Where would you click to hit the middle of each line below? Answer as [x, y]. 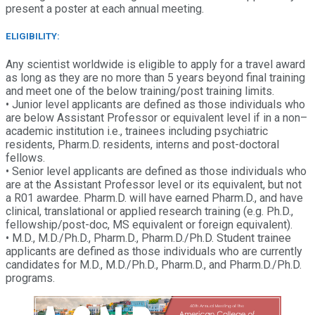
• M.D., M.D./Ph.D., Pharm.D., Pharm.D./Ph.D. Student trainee [148, 238]
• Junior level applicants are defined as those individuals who [155, 104]
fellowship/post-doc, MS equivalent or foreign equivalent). [149, 224]
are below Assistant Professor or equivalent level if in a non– [156, 117]
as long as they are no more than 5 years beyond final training [155, 77]
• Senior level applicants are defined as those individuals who [156, 171]
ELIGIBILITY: [33, 37]
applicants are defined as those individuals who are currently [154, 251]
